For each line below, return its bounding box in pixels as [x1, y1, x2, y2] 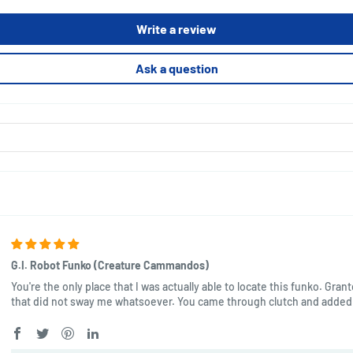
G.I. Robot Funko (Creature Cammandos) [10, 258, 209, 272]
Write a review [136, 20, 217, 36]
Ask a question [135, 60, 218, 76]
